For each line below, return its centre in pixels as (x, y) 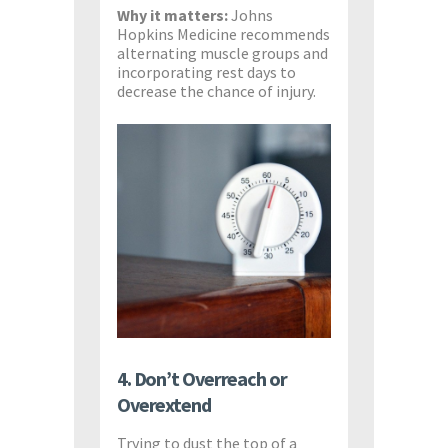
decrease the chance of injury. (216, 90)
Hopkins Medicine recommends (223, 33)
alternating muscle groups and (222, 52)
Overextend (163, 405)
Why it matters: (172, 14)
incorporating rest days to (206, 71)
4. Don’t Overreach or (201, 379)
